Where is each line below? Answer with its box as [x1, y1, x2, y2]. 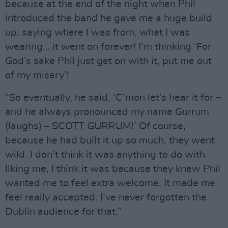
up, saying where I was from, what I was [5, 27, 190, 38]
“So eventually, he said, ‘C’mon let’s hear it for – [5, 93, 221, 103]
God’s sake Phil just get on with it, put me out [5, 56, 212, 66]
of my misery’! [5, 70, 69, 80]
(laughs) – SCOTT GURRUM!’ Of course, [5, 121, 186, 131]
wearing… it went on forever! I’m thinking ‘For [5, 42, 211, 52]
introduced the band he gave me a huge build [5, 13, 212, 23]
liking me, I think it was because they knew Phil [5, 164, 220, 174]
